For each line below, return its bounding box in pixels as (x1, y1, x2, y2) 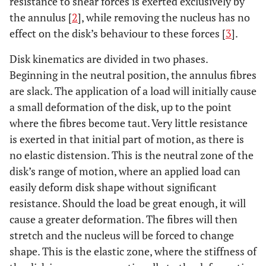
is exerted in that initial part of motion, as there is (9, 132, 244, 146)
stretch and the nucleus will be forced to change (9, 228, 234, 242)
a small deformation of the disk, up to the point (9, 100, 232, 114)
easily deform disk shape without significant (9, 180, 217, 194)
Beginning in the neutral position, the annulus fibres (9, 68, 256, 82)
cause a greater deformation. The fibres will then (9, 212, 237, 226)
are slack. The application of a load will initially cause (9, 84, 256, 98)
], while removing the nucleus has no (78, 10, 250, 24)
